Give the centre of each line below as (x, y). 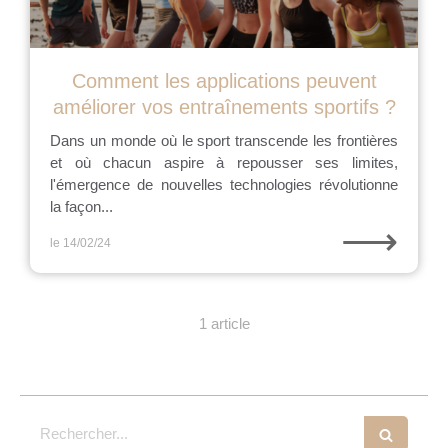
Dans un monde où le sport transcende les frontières (224, 140)
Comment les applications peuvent (224, 81)
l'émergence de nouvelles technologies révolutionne (224, 184)
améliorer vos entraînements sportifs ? (224, 107)
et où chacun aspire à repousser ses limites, (224, 162)
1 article (224, 323)
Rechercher (79, 425)
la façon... (81, 206)
